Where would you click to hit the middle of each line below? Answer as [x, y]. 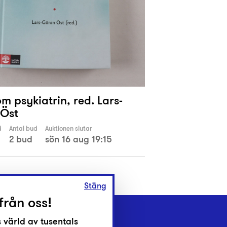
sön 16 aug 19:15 [79, 139]
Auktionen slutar [69, 129]
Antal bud [23, 129]
